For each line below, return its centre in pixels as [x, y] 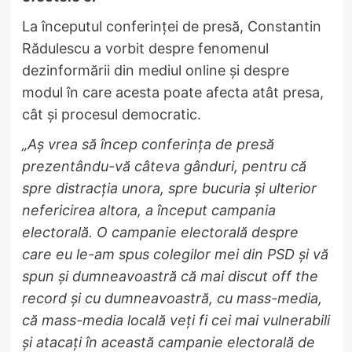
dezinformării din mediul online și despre [155, 70]
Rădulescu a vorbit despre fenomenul [145, 48]
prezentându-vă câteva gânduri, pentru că [164, 166]
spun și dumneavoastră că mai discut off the [170, 276]
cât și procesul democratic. [111, 114]
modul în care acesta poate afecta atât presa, [172, 92]
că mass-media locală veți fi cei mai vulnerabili [176, 320]
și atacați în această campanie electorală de [168, 342]
